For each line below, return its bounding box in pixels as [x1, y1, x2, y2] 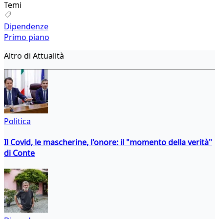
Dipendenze [4, 21, 48, 32]
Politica [4, 115, 31, 127]
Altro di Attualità [4, 50, 64, 61]
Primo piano [4, 31, 49, 43]
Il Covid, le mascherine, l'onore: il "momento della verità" [4, 136, 212, 148]
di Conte [4, 147, 35, 158]
